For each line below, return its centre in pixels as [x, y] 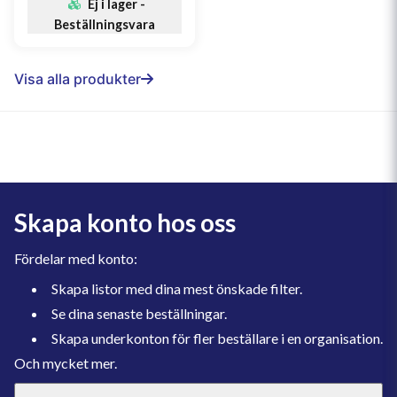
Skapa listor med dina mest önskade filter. [177, 288]
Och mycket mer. [66, 363]
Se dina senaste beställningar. [139, 313]
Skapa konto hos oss [125, 222]
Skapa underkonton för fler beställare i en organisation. [217, 338]
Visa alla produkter [78, 79]
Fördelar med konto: [76, 258]
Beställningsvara [105, 24]
